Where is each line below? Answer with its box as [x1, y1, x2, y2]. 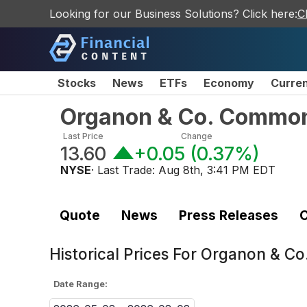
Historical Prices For [49, 245, 201, 264]
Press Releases [178, 206, 278, 223]
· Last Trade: [91, 163, 158, 177]
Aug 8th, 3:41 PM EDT [158, 163, 275, 177]
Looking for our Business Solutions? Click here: [49, 7, 297, 21]
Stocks [58, 76, 96, 90]
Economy [204, 76, 254, 90]
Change [180, 131, 212, 141]
